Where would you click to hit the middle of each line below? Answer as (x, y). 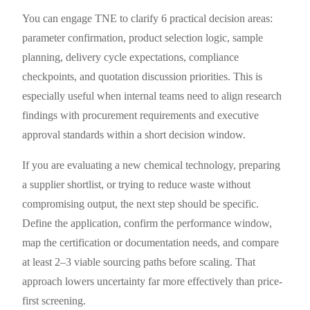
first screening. (54, 300)
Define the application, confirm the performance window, (147, 223)
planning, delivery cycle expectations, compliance (131, 57)
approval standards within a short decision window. (134, 134)
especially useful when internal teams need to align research (152, 95)
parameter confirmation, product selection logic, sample (143, 37)
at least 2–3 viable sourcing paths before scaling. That (139, 262)
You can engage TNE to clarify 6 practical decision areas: (148, 18)
